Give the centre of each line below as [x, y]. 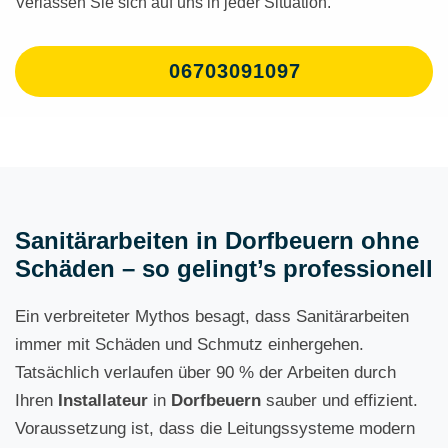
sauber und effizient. [339, 400]
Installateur [103, 400]
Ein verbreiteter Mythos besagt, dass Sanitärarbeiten [212, 316]
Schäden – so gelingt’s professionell [224, 268]
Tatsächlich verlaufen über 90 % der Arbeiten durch [205, 372]
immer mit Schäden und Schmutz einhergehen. [189, 344]
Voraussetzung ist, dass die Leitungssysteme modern [215, 428]
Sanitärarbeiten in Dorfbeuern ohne [217, 240]
